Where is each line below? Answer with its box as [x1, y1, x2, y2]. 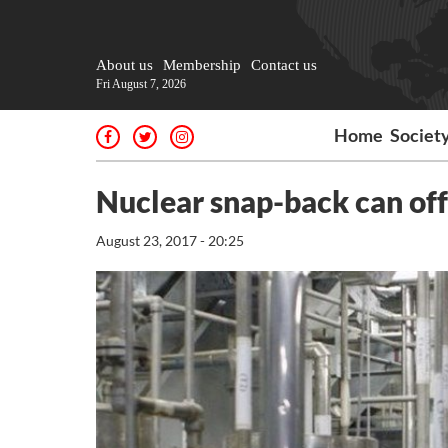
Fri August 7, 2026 [96, 77, 186, 91]
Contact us [251, 57, 317, 73]
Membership [163, 57, 241, 73]
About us [96, 57, 153, 73]
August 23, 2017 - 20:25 [96, 232, 244, 249]
